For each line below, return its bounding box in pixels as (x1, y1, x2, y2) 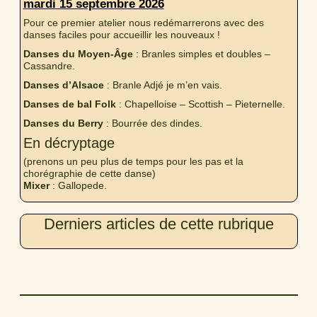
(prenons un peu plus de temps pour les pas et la (23, 156, 243, 168)
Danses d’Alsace (23, 79, 104, 91)
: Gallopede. (49, 180, 107, 192)
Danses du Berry (23, 117, 103, 129)
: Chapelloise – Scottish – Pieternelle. (115, 98, 285, 110)
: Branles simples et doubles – (132, 47, 270, 59)
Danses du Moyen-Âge (23, 47, 133, 59)
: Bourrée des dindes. (103, 117, 202, 129)
